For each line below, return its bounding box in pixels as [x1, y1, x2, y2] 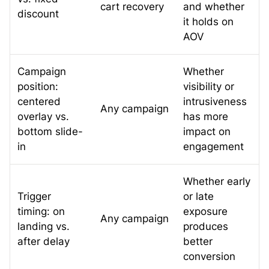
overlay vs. [17, 110, 69, 122]
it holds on [183, 15, 234, 28]
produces [183, 220, 228, 232]
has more [183, 110, 228, 122]
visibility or [183, 80, 234, 92]
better [183, 235, 213, 247]
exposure [183, 205, 228, 217]
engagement [183, 140, 244, 153]
